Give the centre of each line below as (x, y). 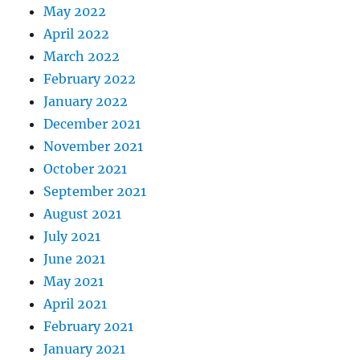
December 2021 (92, 124)
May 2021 (74, 282)
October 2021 (86, 169)
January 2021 (85, 349)
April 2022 (77, 34)
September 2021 (95, 192)
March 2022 (82, 57)
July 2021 (72, 237)
